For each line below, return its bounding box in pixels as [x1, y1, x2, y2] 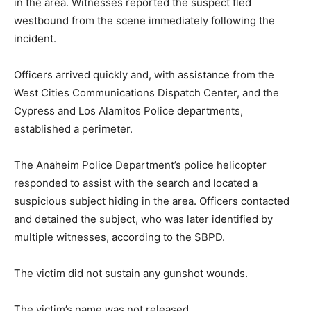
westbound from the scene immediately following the [14, 13, 275, 27]
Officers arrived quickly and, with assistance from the [14, 67, 274, 81]
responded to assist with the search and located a [14, 176, 258, 190]
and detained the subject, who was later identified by [14, 212, 273, 226]
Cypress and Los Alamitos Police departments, [14, 103, 243, 117]
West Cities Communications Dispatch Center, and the [14, 85, 279, 99]
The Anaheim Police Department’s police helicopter [14, 158, 267, 171]
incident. [14, 31, 56, 45]
